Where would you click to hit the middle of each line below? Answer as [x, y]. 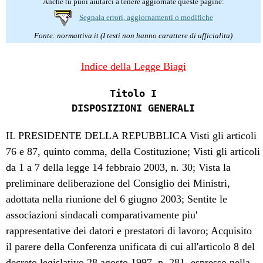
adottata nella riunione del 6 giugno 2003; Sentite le [117, 199]
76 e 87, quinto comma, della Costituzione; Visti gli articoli [133, 151]
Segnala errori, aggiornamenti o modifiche [146, 17]
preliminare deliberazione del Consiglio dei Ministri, [118, 183]
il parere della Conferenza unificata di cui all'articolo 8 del [131, 246]
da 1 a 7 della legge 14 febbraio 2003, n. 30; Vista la [119, 167]
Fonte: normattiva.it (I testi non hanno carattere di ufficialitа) [133, 35]
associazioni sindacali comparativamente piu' [102, 215]
